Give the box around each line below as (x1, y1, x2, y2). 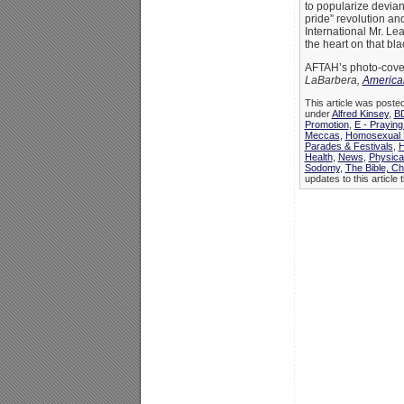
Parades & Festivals (304, 141, 393, 152)
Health (304, 151, 333, 163)
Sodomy (304, 162, 340, 174)
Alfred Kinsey (331, 108, 389, 120)
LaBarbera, (304, 74, 363, 87)
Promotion (304, 119, 349, 131)
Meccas (304, 130, 340, 142)
